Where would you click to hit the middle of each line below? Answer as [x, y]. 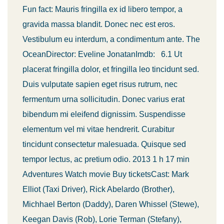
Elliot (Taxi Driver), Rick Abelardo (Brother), [98, 189]
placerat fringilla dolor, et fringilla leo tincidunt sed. [111, 69]
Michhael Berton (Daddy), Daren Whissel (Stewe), [111, 204]
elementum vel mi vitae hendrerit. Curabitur [98, 129]
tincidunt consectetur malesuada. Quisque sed [104, 144]
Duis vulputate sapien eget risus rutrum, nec [100, 84]
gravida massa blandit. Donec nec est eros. [99, 24]
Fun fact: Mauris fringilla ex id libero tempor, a [102, 9]
